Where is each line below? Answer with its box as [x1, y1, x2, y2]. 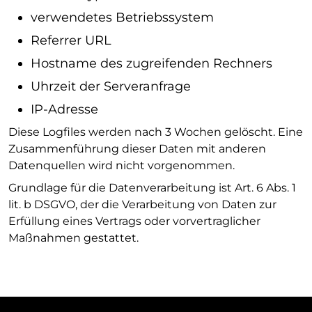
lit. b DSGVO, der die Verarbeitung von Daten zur [8, 198, 276, 211]
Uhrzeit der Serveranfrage [31, 79, 191, 94]
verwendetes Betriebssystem [31, 10, 214, 25]
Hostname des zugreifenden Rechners [31, 56, 272, 71]
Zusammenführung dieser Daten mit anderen [8, 142, 266, 155]
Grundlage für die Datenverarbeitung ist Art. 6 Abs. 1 [8, 181, 296, 194]
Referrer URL [31, 33, 111, 48]
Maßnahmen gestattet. [8, 231, 139, 244]
